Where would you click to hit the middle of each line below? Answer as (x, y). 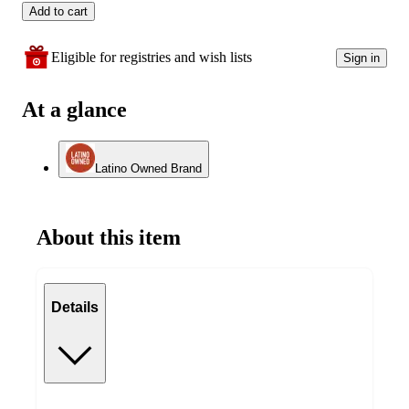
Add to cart (58, 12)
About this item (109, 237)
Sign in (362, 58)
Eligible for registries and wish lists (152, 58)
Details (75, 308)
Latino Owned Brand (148, 168)
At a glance (74, 110)
